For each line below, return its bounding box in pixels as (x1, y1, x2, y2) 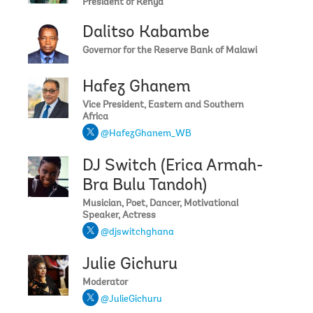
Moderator (82, 277, 128, 288)
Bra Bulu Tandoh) (82, 177, 207, 194)
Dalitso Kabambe (82, 24, 210, 41)
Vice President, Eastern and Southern (82, 100, 244, 110)
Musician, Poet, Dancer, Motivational (82, 198, 238, 209)
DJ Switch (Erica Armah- (82, 157, 263, 175)
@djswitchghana (101, 227, 174, 238)
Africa (82, 112, 108, 122)
